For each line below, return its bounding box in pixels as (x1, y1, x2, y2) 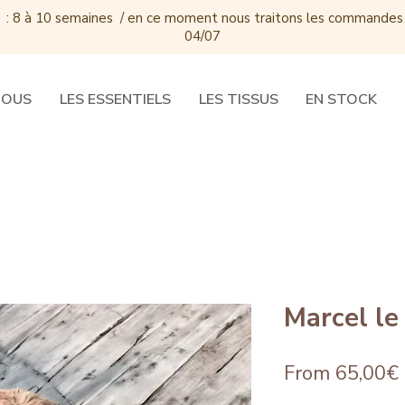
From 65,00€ (284, 360, 399, 388)
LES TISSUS (198, 89, 278, 109)
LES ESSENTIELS (59, 89, 171, 109)
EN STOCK (306, 89, 377, 109)
